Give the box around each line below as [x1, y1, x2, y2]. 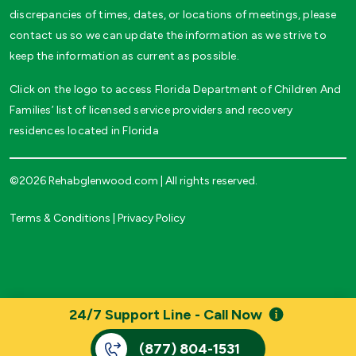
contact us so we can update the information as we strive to [10, 28, 327, 42]
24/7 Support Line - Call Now [68, 306, 262, 323]
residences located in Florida [10, 123, 159, 137]
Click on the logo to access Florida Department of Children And [10, 82, 342, 96]
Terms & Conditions [10, 211, 110, 225]
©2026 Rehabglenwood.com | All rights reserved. [10, 173, 257, 188]
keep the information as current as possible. [10, 48, 239, 63]
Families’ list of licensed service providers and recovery [10, 103, 293, 117]
